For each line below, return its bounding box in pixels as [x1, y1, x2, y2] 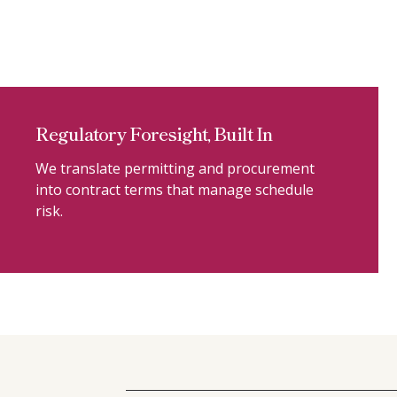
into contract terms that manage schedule [35, 180, 314, 199]
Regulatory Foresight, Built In [35, 121, 272, 146]
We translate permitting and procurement [35, 159, 315, 178]
